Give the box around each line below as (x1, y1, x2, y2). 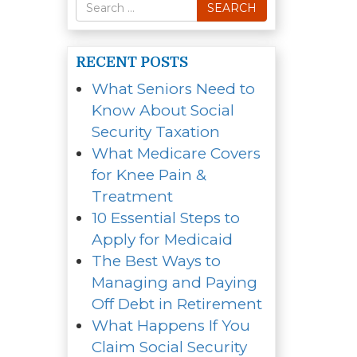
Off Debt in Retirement (91, 294, 262, 313)
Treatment (91, 186, 173, 206)
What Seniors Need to (91, 79, 255, 98)
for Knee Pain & (91, 165, 206, 184)
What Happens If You (91, 316, 250, 335)
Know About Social (91, 100, 234, 120)
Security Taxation (91, 122, 220, 141)
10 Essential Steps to (91, 208, 240, 227)
